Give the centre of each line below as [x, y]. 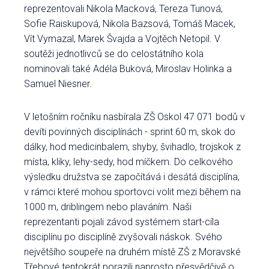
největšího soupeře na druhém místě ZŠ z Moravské [132, 252]
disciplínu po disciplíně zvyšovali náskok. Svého [123, 237]
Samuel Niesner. [58, 84]
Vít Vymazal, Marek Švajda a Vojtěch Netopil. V [122, 39]
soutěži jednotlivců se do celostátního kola [114, 54]
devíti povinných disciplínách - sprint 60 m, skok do [130, 132]
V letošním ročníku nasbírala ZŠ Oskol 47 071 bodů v [134, 117]
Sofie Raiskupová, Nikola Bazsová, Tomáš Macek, [130, 24]
